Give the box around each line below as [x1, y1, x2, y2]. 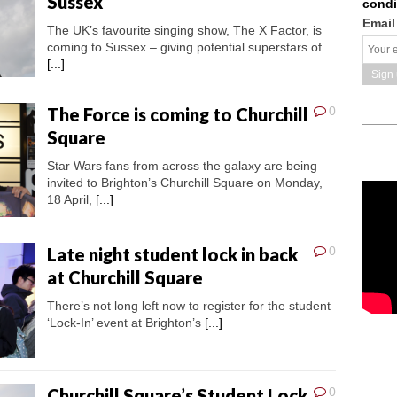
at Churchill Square [47, 267, 203, 289]
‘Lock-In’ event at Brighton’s [47, 315, 205, 331]
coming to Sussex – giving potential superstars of [47, 40, 322, 55]
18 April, [47, 191, 96, 206]
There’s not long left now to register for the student [47, 299, 331, 314]
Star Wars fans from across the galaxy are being [47, 158, 317, 173]
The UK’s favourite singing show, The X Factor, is [47, 23, 322, 38]
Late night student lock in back [47, 244, 298, 266]
